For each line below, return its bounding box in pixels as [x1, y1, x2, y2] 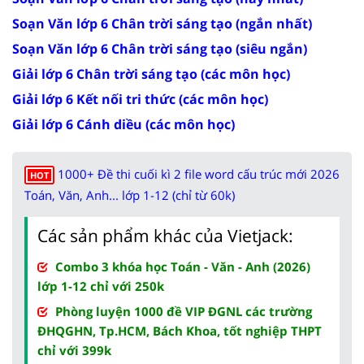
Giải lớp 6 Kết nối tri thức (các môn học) [12, 89, 268, 108]
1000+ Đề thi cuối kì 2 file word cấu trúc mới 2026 [58, 165, 340, 182]
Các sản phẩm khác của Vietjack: [37, 223, 293, 247]
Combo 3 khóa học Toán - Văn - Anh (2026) [55, 258, 310, 275]
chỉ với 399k [37, 341, 111, 358]
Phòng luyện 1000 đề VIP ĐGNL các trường [55, 302, 312, 319]
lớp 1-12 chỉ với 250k [37, 277, 164, 294]
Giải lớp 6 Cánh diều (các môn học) [12, 115, 235, 133]
